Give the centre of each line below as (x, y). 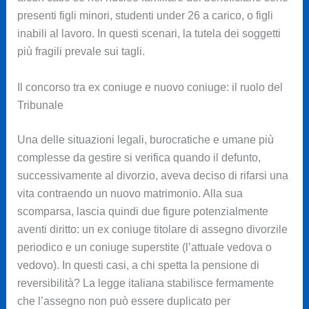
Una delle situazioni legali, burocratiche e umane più (145, 139)
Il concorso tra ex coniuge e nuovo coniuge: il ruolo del (150, 87)
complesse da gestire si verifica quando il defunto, (139, 157)
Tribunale (40, 105)
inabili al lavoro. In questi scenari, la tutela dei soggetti (149, 34)
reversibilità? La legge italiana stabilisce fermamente (145, 283)
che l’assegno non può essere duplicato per (123, 301)
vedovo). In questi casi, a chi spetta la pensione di (138, 265)
